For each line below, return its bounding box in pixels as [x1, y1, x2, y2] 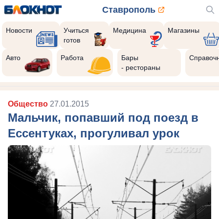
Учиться [64, 26, 89, 34]
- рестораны [121, 64, 161, 71]
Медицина [112, 26, 146, 34]
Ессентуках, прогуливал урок [8, 127, 179, 140]
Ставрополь [102, 5, 155, 15]
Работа [61, 54, 84, 62]
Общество [8, 100, 50, 108]
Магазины [167, 26, 199, 34]
